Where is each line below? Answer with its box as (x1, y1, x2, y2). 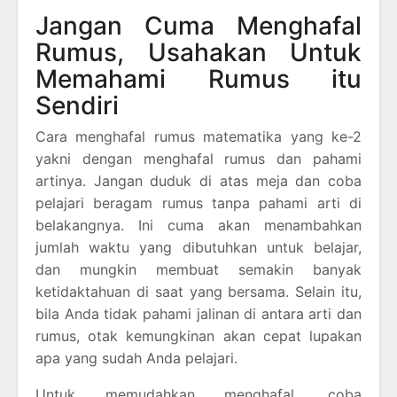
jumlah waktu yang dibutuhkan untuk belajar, (35, 237, 362, 256)
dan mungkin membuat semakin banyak (35, 260, 362, 278)
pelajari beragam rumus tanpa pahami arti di (35, 193, 362, 212)
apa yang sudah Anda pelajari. (35, 348, 237, 367)
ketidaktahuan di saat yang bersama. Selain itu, (35, 282, 362, 300)
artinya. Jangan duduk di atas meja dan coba (35, 171, 362, 190)
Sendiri (35, 90, 119, 121)
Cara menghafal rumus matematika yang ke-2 (35, 127, 362, 145)
